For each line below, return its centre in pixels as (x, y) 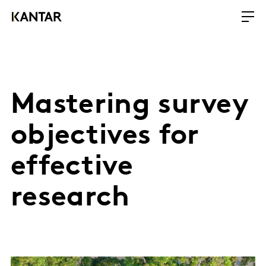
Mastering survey (130, 106)
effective (72, 167)
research (70, 198)
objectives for (105, 137)
